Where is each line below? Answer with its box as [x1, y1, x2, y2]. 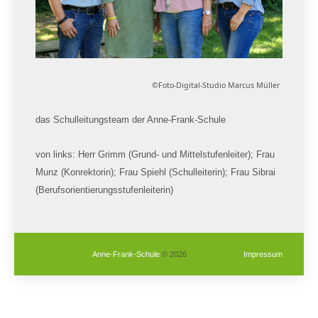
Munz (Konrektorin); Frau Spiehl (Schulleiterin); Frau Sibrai [35, 167, 275, 178]
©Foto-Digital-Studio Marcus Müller [152, 80, 280, 91]
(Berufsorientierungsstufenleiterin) [35, 185, 173, 196]
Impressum [243, 250, 283, 259]
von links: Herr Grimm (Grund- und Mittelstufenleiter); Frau [35, 149, 275, 160]
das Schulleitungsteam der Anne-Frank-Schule [35, 114, 226, 126]
